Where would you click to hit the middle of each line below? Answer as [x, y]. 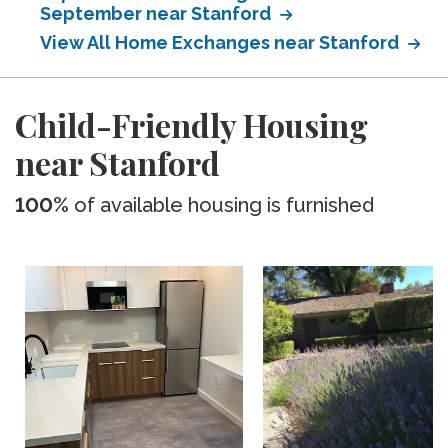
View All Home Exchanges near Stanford [221, 42]
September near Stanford [157, 13]
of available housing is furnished [221, 205]
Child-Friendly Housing [191, 124]
